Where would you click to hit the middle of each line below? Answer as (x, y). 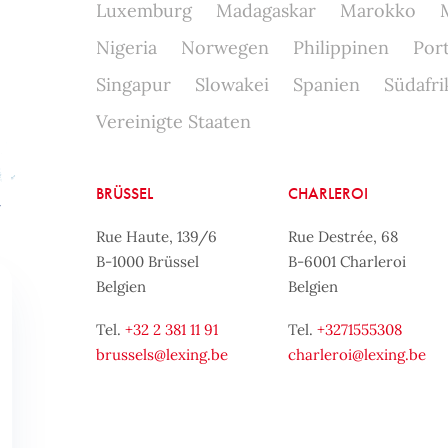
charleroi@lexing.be (357, 354)
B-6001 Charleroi (347, 261)
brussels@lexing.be (161, 354)
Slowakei (231, 84)
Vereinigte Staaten (173, 121)
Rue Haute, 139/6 (156, 236)
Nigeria (126, 47)
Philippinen (340, 47)
